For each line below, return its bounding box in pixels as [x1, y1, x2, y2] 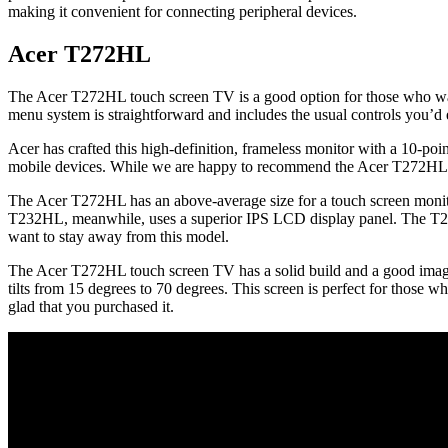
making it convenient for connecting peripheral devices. [8, 2, 357, 20]
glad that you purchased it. [8, 297, 174, 315]
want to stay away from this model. [8, 227, 229, 245]
